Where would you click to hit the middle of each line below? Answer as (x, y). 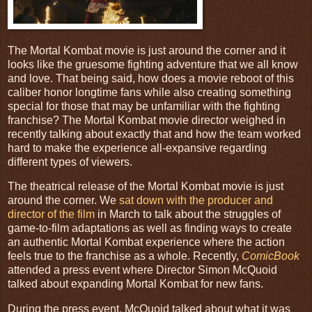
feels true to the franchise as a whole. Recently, (125, 256)
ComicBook (271, 256)
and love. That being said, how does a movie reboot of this (151, 78)
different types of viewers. (71, 162)
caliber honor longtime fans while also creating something (149, 92)
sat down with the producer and (196, 201)
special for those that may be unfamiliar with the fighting (144, 106)
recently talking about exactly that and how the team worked (154, 134)
